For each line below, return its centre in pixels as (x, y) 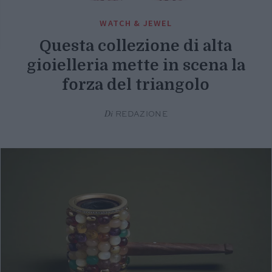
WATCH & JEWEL (136, 23)
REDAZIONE (141, 114)
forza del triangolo (136, 84)
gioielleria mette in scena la (136, 65)
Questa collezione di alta (136, 46)
